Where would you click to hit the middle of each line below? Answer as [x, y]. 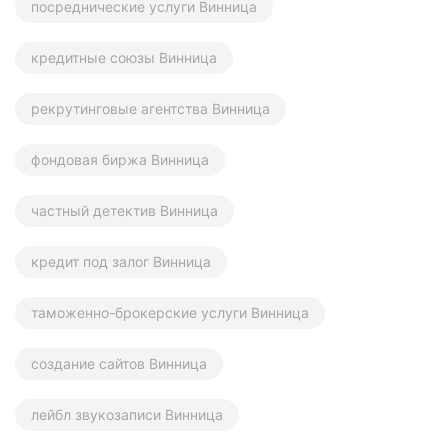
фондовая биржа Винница [120, 160]
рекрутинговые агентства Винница [150, 109]
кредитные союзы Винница [124, 58]
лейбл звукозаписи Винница [127, 415]
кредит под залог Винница [121, 262]
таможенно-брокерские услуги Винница [170, 313]
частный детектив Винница [124, 211]
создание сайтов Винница [119, 364]
